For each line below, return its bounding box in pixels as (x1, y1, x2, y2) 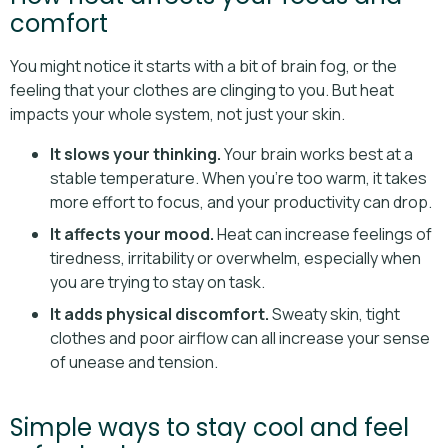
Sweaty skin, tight (269, 303, 400, 326)
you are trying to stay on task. (50, 271, 265, 294)
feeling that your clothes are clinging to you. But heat (10, 79, 394, 102)
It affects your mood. (50, 223, 214, 246)
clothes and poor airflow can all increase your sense (50, 327, 430, 350)
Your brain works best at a (221, 143, 413, 166)
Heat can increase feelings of (214, 223, 432, 246)
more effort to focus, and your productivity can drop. (50, 191, 432, 214)
